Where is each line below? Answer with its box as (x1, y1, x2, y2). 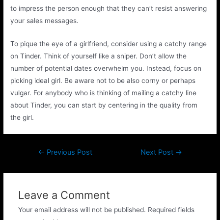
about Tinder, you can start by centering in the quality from (10, 101, 198, 110)
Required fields (147, 206, 194, 214)
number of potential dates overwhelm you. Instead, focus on (10, 64, 202, 73)
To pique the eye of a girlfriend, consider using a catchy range (10, 40, 207, 48)
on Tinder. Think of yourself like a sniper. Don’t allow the (10, 52, 187, 60)
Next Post (140, 148, 176, 157)
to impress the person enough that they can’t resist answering (10, 4, 207, 13)
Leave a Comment (18, 189, 110, 202)
